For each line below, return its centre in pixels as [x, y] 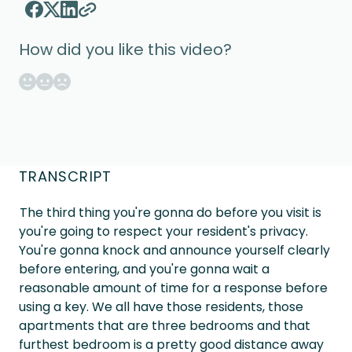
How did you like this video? [125, 49]
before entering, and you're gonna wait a [144, 269]
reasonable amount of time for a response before [173, 288]
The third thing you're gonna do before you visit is [170, 213]
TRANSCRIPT [65, 176]
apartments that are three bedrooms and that [165, 326]
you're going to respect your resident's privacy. [163, 231]
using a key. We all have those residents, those [161, 307]
